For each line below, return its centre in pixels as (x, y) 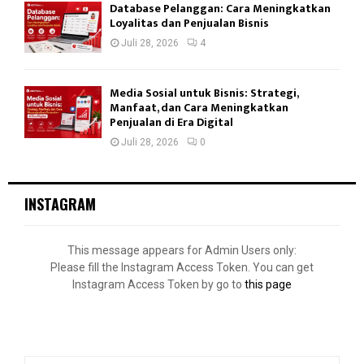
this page (268, 285)
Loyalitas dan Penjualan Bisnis (189, 24)
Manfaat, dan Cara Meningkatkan (199, 108)
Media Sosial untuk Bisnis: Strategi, (204, 93)
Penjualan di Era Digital (171, 123)
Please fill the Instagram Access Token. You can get (182, 268)
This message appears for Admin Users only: (182, 251)
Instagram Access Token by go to (158, 285)
